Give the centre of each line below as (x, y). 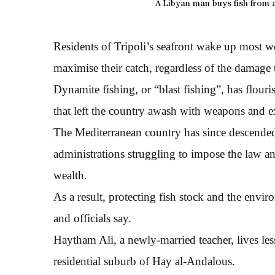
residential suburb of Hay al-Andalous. (144, 261)
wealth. (70, 175)
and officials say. (92, 218)
